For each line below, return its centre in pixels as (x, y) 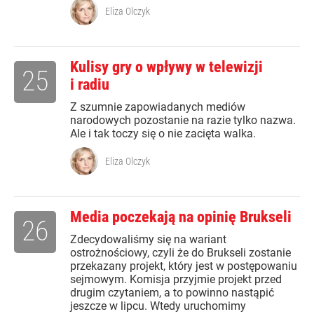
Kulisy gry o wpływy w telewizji (166, 67)
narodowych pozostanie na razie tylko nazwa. (183, 121)
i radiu (90, 85)
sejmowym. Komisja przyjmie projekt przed (176, 280)
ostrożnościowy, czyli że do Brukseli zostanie (180, 253)
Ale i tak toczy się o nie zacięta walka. (163, 134)
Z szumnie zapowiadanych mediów (158, 107)
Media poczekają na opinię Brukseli (181, 217)
